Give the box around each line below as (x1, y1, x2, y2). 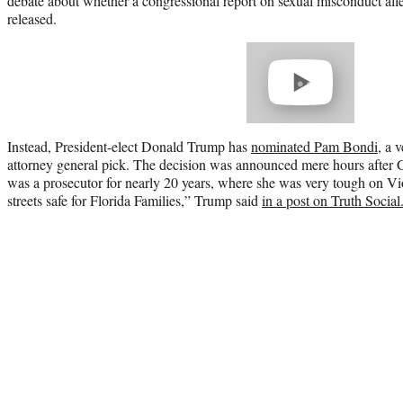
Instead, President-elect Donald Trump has (7, 136, 251, 156)
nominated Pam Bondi (251, 136, 378, 156)
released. (7, 8, 57, 28)
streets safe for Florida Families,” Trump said (7, 190, 262, 210)
